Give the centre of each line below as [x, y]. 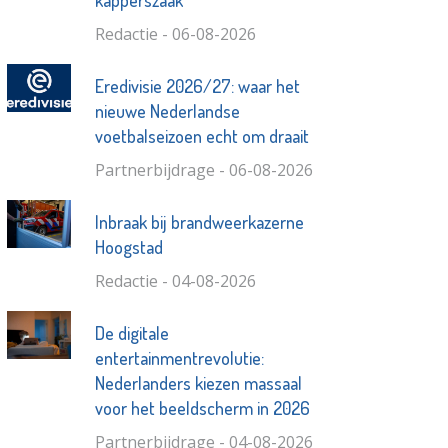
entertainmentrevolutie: [179, 358]
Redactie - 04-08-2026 [175, 281]
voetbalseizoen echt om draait [201, 136]
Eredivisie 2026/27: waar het [197, 86]
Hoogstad [128, 247]
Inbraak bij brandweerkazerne [199, 222]
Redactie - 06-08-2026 [175, 34]
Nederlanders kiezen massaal [198, 383]
